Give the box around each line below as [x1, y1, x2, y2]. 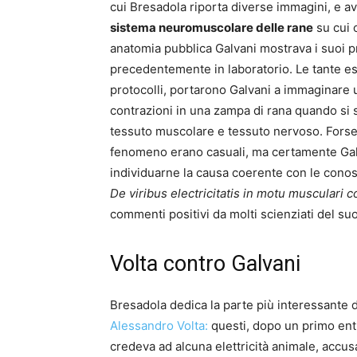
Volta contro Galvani [110, 251, 300, 277]
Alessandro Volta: [110, 318, 208, 334]
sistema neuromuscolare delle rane [110, 20, 313, 36]
